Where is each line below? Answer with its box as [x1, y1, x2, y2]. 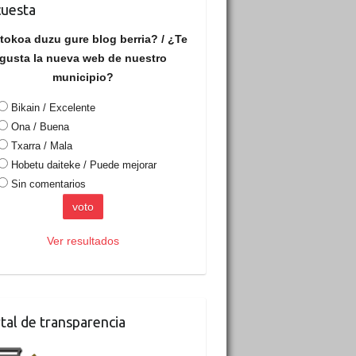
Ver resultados [46, 234, 119, 248]
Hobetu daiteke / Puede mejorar [10, 159, 157, 172]
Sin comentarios [10, 178, 86, 191]
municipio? [52, 71, 114, 84]
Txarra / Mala [10, 140, 72, 153]
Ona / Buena [10, 121, 69, 133]
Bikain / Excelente [10, 102, 95, 114]
